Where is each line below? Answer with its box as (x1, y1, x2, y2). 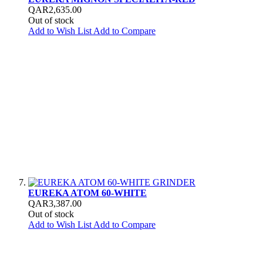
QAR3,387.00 (28, 198, 82, 208)
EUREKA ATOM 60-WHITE (28, 187, 147, 198)
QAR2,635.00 (28, 4, 82, 15)
